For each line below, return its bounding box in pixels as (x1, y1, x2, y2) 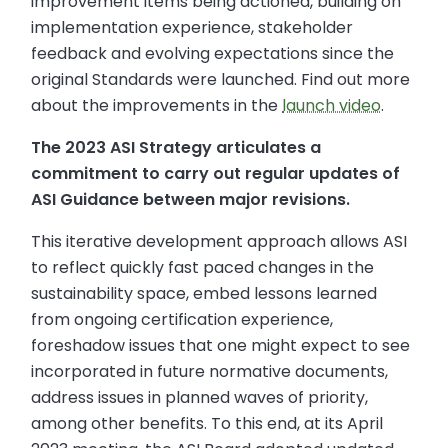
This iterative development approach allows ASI (31, 229, 408, 253)
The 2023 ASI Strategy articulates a (31, 135, 322, 159)
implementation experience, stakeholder (31, 15, 354, 39)
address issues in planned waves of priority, (31, 385, 369, 409)
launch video (282, 93, 382, 117)
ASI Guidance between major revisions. (31, 187, 351, 211)
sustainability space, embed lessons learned (31, 281, 378, 305)
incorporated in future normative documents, (31, 359, 389, 383)
